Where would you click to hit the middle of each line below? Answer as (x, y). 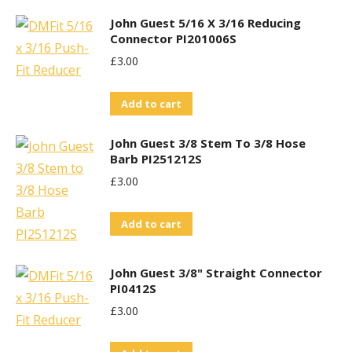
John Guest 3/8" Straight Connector (216, 273)
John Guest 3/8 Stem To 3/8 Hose (208, 143)
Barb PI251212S (156, 159)
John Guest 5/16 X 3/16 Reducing (205, 23)
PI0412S (133, 288)
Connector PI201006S (173, 38)
